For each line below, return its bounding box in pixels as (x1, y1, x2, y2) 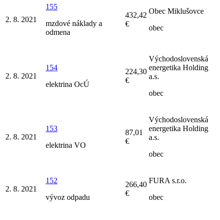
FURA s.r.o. (149, 176, 187, 185)
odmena (46, 27, 70, 36)
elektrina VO (46, 140, 86, 149)
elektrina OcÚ (46, 80, 89, 88)
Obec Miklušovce (149, 6, 204, 15)
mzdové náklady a (46, 19, 102, 27)
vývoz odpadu (46, 192, 90, 201)
